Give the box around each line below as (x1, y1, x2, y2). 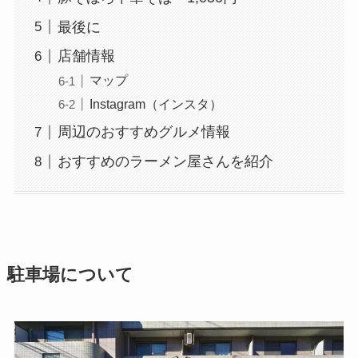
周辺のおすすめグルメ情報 (57, 124, 230, 141)
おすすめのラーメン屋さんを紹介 (57, 153, 273, 170)
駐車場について (6, 265, 133, 284)
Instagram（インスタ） (89, 96, 222, 111)
